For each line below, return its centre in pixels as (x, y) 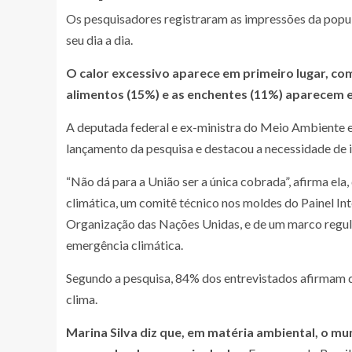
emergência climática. (125, 244)
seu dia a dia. (101, 39)
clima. (82, 299)
